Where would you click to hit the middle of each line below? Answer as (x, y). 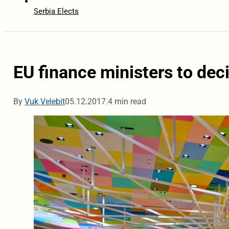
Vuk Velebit (44, 102)
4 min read (127, 102)
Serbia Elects (56, 12)
